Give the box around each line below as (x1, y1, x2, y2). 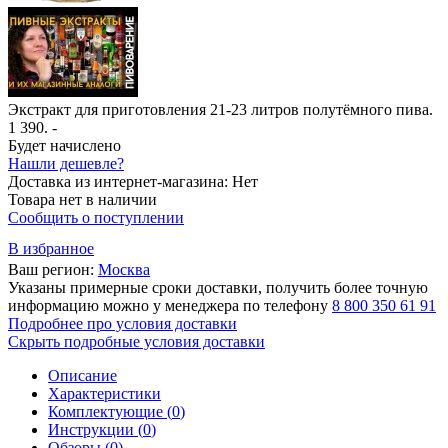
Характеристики (48, 384, 161, 402)
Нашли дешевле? (8, 154, 124, 172)
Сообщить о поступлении (8, 208, 184, 226)
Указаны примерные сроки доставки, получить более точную (8, 278, 428, 296)
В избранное (8, 239, 94, 257)
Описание (48, 366, 117, 384)
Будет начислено (8, 136, 121, 154)
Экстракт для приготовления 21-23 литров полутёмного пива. (8, 100, 433, 118)
